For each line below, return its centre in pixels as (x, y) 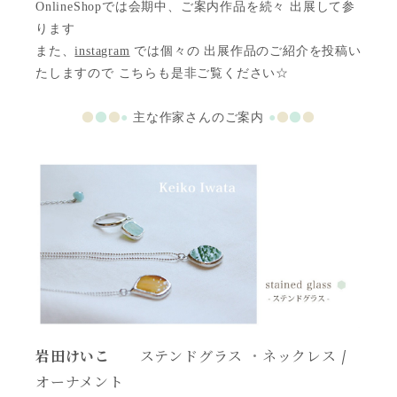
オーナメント (80, 382)
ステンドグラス (179, 357)
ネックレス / (304, 357)
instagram (102, 51)
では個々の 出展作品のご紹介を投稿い (245, 51)
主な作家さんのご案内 (198, 118)
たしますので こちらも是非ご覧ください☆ (162, 74)
